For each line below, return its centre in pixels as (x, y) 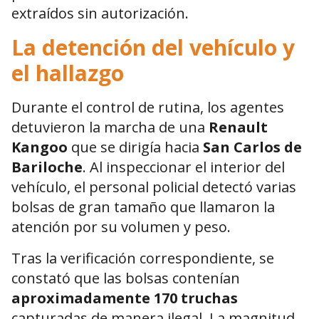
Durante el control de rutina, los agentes (148, 108)
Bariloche (47, 167)
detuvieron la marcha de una (110, 127)
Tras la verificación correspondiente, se (143, 258)
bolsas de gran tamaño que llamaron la (143, 207)
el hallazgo (68, 73)
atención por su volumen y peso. (121, 227)
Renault (238, 127)
